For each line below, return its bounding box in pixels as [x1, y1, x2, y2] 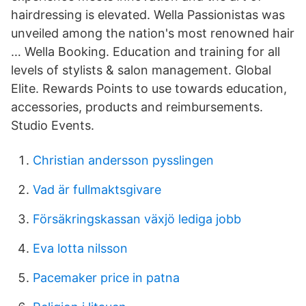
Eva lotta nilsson [33, 241, 128, 255]
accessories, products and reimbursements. [11, 100, 263, 114]
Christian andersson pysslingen [33, 153, 214, 167]
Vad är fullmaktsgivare [33, 182, 161, 197]
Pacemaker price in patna [33, 270, 180, 285]
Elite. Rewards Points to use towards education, [11, 81, 287, 96]
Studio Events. [11, 118, 94, 133]
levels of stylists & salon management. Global [11, 63, 271, 77]
